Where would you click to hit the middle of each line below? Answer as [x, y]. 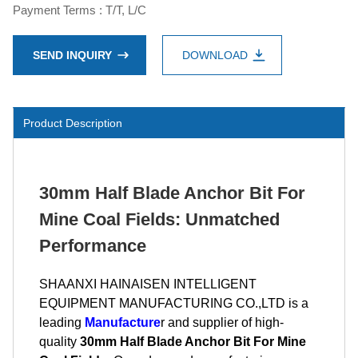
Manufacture [123, 322]
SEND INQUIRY [72, 55]
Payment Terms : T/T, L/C [80, 10]
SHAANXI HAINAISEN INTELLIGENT [148, 284]
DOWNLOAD [215, 55]
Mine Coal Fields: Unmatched [159, 219]
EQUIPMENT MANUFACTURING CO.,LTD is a [174, 303]
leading [62, 322]
